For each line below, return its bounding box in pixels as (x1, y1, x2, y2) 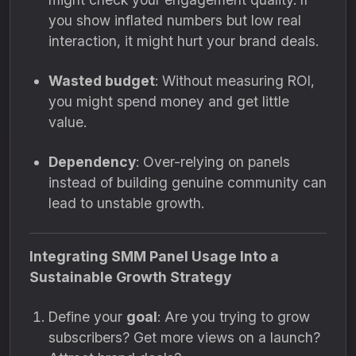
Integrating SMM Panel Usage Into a (29, 248, 279, 265)
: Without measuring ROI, (155, 72, 315, 89)
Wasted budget (48, 72, 155, 89)
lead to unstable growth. (48, 195, 204, 211)
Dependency (48, 153, 136, 170)
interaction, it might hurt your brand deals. (48, 33, 319, 49)
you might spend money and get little (48, 93, 289, 110)
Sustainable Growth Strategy (29, 269, 231, 285)
